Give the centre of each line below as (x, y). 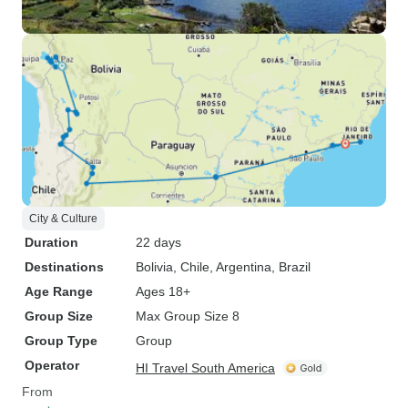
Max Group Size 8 (188, 316)
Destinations (64, 267)
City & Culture (63, 219)
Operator (52, 365)
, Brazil (291, 267)
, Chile (191, 267)
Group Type (61, 341)
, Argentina (240, 267)
